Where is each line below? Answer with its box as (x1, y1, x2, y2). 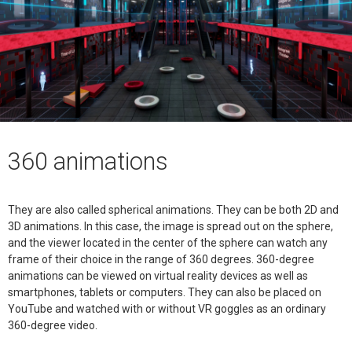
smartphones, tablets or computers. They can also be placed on (8, 286, 321, 299)
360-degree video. (8, 319, 97, 332)
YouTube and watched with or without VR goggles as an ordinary (8, 302, 326, 316)
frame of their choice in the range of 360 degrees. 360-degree (8, 253, 314, 266)
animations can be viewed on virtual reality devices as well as (8, 269, 308, 283)
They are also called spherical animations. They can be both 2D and (8, 203, 339, 217)
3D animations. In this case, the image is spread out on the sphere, (8, 220, 333, 233)
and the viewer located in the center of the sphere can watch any (8, 236, 328, 250)
